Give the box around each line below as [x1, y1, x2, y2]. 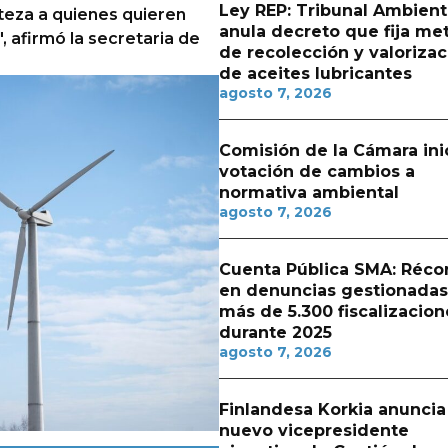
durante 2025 [218, 323, 332, 342]
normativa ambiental [218, 183, 399, 202]
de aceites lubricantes [218, 64, 412, 83]
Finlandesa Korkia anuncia [218, 400, 446, 419]
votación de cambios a [218, 162, 415, 181]
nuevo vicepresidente [218, 421, 409, 440]
